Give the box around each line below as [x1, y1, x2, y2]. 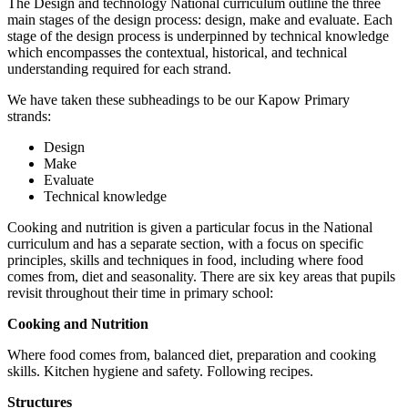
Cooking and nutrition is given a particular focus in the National [7, 219, 372, 236]
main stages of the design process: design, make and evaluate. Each [7, 12, 393, 28]
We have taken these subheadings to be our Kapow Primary [7, 92, 350, 108]
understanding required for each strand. [7, 61, 239, 77]
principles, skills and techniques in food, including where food [7, 252, 363, 269]
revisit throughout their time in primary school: [7, 285, 280, 301]
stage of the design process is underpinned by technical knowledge [7, 28, 389, 45]
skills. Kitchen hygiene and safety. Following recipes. [7, 363, 317, 380]
